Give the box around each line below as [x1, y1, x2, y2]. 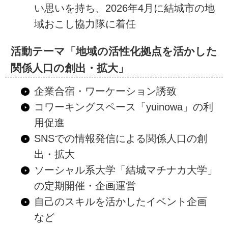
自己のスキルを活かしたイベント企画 [34, 195, 217, 207]
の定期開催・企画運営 [34, 180, 136, 191]
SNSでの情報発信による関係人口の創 [34, 132, 207, 144]
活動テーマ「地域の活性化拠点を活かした [10, 45, 217, 58]
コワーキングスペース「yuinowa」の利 [34, 101, 213, 112]
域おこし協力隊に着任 [34, 18, 136, 30]
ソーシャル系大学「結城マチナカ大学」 [34, 164, 217, 176]
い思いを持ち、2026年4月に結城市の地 [34, 3, 215, 14]
